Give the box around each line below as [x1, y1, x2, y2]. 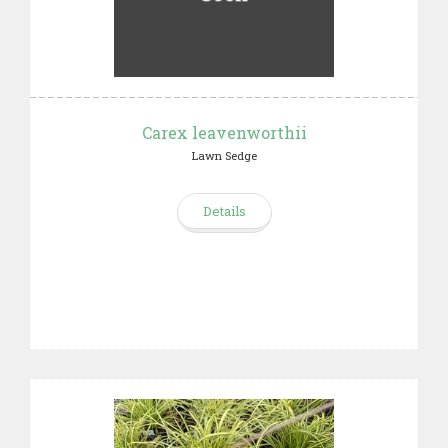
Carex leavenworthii [141, 122, 307, 143]
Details [202, 202, 246, 220]
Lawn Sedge [191, 148, 257, 163]
